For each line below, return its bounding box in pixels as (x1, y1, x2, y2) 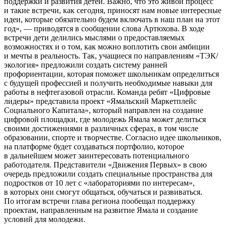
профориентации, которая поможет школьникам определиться (4, 69, 219, 78)
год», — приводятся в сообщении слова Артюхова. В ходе (4, 24, 204, 33)
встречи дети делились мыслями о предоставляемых (4, 33, 185, 42)
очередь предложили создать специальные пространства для (4, 169, 212, 178)
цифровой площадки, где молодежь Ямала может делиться (4, 115, 206, 124)
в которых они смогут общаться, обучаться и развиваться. (4, 187, 202, 196)
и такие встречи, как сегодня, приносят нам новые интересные (4, 6, 221, 15)
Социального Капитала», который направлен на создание (4, 105, 203, 115)
